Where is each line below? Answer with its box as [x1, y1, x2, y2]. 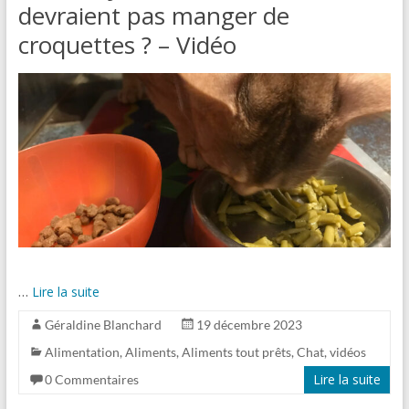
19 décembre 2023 [195, 316, 302, 332]
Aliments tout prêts [181, 343, 291, 360]
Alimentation [44, 343, 120, 360]
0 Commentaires [44, 371, 139, 387]
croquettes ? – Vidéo [17, 27, 236, 61]
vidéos [329, 343, 366, 360]
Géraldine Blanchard [44, 316, 162, 332]
